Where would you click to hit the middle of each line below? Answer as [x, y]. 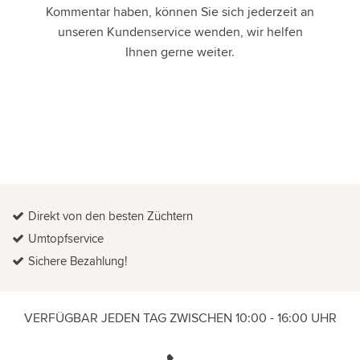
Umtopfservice [66, 239]
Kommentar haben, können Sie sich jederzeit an [180, 12]
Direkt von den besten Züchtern [110, 216]
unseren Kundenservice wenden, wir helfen [180, 32]
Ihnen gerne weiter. [180, 52]
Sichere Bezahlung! [78, 261]
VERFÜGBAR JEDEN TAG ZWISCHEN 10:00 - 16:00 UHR [180, 318]
